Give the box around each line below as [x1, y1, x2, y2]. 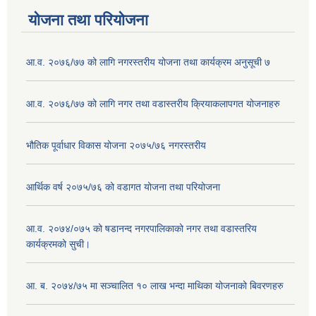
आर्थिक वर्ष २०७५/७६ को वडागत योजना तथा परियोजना [26, 181, 220, 193]
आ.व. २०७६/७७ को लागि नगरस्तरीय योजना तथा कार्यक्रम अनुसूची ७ [26, 56, 270, 68]
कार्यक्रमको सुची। [26, 238, 90, 250]
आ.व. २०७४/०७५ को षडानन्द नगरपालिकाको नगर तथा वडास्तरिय [26, 222, 257, 234]
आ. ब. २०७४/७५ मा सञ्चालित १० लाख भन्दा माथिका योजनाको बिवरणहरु [26, 279, 284, 291]
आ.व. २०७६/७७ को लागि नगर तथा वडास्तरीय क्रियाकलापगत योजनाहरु [26, 97, 280, 109]
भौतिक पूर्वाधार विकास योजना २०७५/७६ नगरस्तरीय [26, 139, 206, 151]
